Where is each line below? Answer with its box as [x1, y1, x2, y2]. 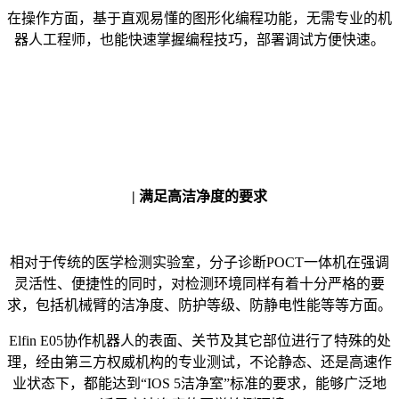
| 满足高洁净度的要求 [132, 188, 267, 204]
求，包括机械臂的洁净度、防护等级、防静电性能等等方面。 [7, 297, 392, 313]
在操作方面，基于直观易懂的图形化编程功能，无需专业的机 [7, 10, 392, 26]
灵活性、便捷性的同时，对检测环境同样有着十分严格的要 [14, 275, 385, 291]
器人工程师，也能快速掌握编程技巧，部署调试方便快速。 [14, 31, 385, 47]
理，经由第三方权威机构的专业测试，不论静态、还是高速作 [7, 354, 392, 370]
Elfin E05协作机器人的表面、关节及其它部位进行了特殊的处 [8, 332, 391, 348]
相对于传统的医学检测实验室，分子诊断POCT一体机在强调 [10, 254, 389, 270]
